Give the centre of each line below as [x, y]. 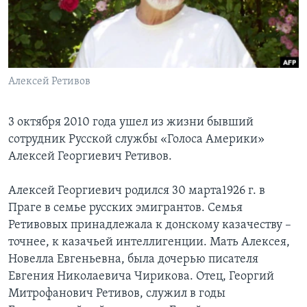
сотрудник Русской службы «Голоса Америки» [136, 140]
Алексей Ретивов [49, 82]
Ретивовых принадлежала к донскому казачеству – [150, 225]
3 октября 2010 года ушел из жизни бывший [131, 123]
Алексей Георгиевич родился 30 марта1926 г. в [137, 191]
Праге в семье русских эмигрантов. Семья [125, 208]
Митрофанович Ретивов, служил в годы [117, 294]
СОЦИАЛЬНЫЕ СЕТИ [53, 61]
